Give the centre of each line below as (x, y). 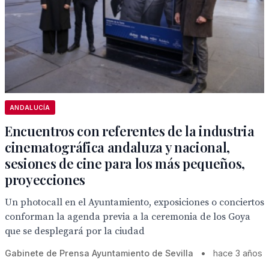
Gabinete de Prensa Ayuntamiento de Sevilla (99, 253)
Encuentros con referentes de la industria (130, 131)
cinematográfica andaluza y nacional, (118, 147)
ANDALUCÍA (30, 107)
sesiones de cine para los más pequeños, (125, 163)
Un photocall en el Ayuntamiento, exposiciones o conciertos (134, 202)
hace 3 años (238, 253)
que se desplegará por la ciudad (75, 231)
